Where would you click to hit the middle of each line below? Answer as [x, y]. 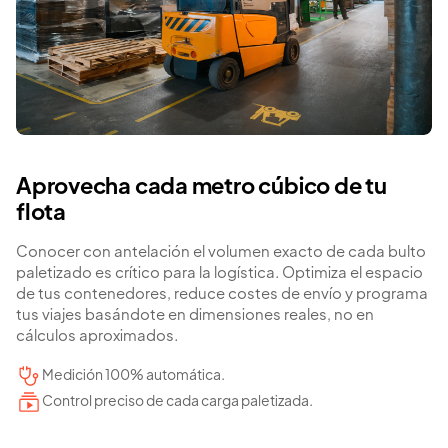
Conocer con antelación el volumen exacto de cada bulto [221, 253]
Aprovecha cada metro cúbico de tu [201, 188]
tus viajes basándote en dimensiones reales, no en [195, 316]
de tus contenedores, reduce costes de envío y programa [222, 295]
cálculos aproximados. [97, 337]
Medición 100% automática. [133, 376]
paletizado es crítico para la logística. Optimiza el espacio [219, 274]
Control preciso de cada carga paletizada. [177, 402]
